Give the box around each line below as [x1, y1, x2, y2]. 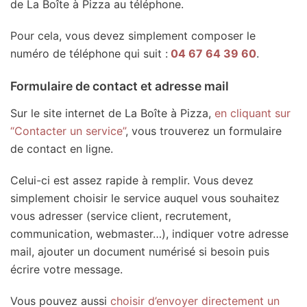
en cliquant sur [211, 106, 291, 121]
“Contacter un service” [10, 124, 125, 138]
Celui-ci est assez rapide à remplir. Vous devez [10, 173, 254, 188]
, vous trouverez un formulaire [125, 124, 282, 138]
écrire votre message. [10, 262, 123, 277]
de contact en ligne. [10, 142, 113, 156]
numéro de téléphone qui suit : [10, 46, 168, 60]
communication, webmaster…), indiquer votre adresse [10, 227, 288, 241]
